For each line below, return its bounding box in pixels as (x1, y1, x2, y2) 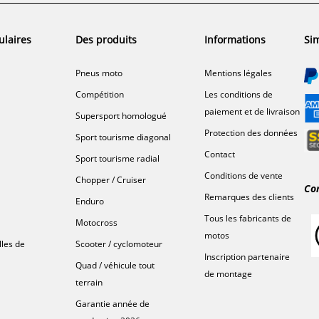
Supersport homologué (75, 109, 167, 122)
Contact (204, 147, 236, 160)
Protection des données (204, 126, 298, 139)
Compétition (75, 88, 125, 100)
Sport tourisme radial (75, 152, 160, 164)
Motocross (75, 216, 118, 229)
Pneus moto (75, 66, 123, 79)
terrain (75, 276, 103, 288)
